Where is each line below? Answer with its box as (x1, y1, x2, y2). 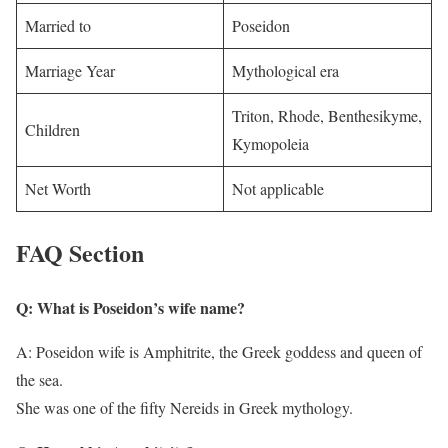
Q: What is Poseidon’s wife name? (16, 296, 245, 320)
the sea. (16, 369, 63, 391)
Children (25, 119, 80, 141)
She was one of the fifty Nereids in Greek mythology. (16, 397, 353, 419)
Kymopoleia (232, 133, 309, 155)
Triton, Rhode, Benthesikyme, (232, 105, 422, 127)
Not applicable (232, 178, 324, 200)
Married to (25, 15, 91, 37)
